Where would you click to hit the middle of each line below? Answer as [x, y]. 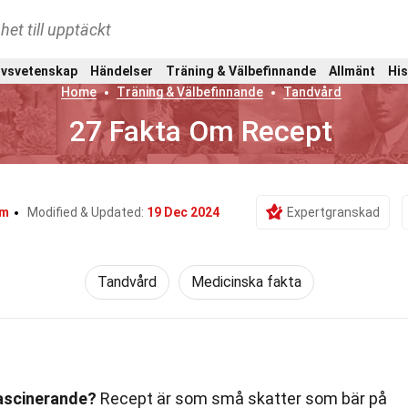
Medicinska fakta [246, 282]
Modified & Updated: [87, 212]
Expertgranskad [333, 212]
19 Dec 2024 [183, 212]
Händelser [121, 71]
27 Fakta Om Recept [201, 131]
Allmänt [352, 71]
